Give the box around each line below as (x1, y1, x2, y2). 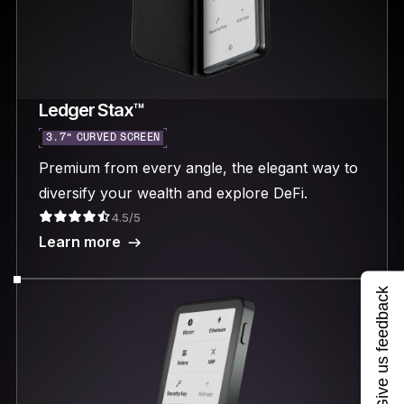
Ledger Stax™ (38, 99, 144, 121)
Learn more (38, 233, 121, 251)
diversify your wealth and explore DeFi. (38, 184, 308, 202)
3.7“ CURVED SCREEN (45, 133, 161, 143)
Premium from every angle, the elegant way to (38, 159, 358, 177)
